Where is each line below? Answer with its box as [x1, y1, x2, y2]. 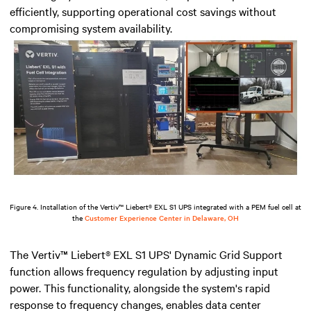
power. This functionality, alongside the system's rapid [10, 279, 270, 295]
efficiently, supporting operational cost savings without [10, 3, 276, 19]
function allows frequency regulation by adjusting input [10, 262, 278, 278]
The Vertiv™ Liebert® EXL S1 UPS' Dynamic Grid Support [10, 246, 283, 262]
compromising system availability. [10, 20, 172, 36]
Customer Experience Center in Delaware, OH [85, 212, 239, 223]
